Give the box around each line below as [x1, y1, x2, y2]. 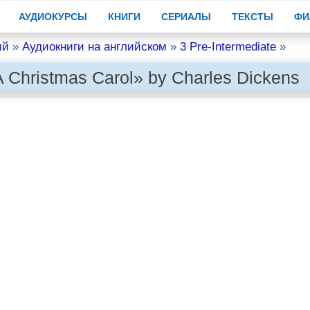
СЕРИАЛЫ [161, 11, 211, 22]
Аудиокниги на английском [21, 40, 167, 53]
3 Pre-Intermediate [179, 40, 276, 53]
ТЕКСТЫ [231, 11, 273, 22]
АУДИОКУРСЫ [18, 11, 87, 22]
